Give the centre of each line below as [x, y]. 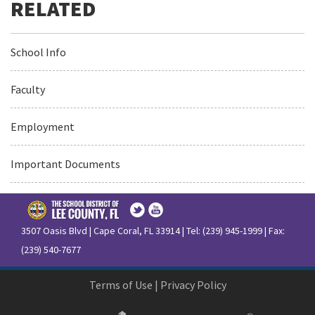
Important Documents [65, 163]
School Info [38, 52]
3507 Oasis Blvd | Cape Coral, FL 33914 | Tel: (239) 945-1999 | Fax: [153, 230]
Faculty [28, 89]
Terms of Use [121, 284]
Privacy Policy [193, 284]
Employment [43, 126]
